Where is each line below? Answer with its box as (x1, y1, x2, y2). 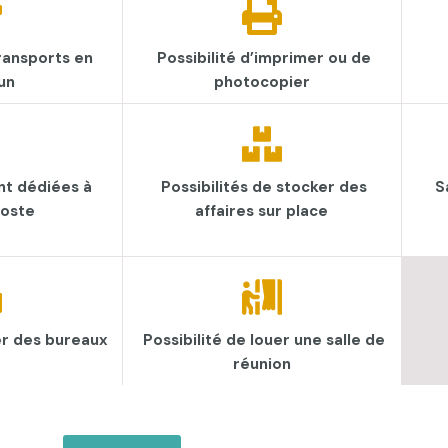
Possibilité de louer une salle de (143, 330, 386, 350)
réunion (232, 354, 291, 374)
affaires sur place (195, 201, 329, 221)
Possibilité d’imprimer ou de (157, 48, 372, 68)
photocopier (213, 72, 310, 92)
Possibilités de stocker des (161, 177, 368, 197)
